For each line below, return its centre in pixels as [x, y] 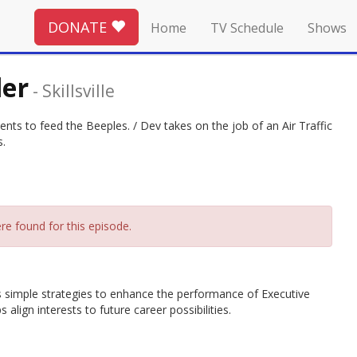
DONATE [79, 27]
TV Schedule [247, 28]
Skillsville [78, 90]
